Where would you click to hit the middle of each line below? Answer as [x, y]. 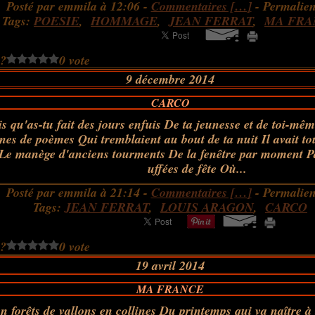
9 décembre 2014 [170, 79]
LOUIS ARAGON [207, 207]
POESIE [57, 21]
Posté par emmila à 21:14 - [78, 192]
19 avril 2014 [170, 265]
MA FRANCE [170, 289]
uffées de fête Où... [197, 168]
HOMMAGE [124, 21]
